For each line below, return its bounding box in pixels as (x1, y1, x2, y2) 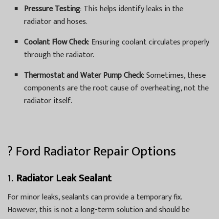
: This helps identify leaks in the (80, 2, 184, 16)
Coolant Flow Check (24, 35, 88, 49)
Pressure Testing (24, 2, 81, 16)
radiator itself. (24, 94, 73, 108)
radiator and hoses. (24, 15, 88, 28)
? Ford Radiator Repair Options (7, 140, 176, 163)
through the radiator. (24, 48, 95, 62)
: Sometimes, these (143, 68, 206, 82)
